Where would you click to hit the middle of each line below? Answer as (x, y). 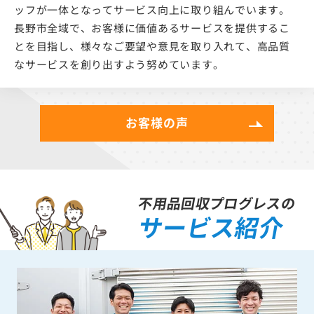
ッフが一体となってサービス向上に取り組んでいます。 (152, 9)
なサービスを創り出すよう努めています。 (119, 64)
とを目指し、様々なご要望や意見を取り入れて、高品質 (152, 46)
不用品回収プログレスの (217, 203)
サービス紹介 (212, 226)
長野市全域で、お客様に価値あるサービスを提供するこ (152, 27)
